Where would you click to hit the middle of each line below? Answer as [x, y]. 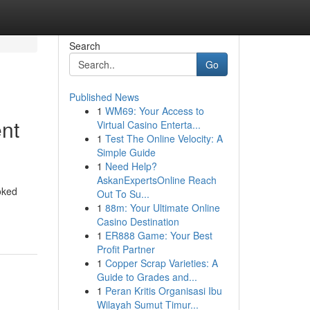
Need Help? [131, 166]
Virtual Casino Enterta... [148, 125]
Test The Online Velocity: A [164, 138]
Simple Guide [126, 152]
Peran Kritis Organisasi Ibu [163, 291]
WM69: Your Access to [154, 111]
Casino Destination [138, 221]
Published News [104, 97]
